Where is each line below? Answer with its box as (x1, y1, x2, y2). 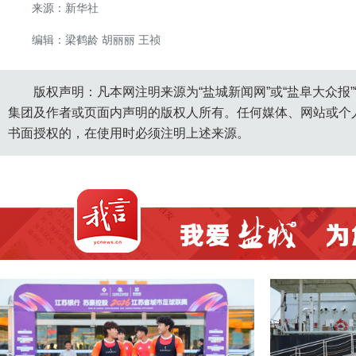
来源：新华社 (32, 2, 99, 14)
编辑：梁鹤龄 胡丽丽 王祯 (32, 33, 161, 46)
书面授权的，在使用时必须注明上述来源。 (8, 126, 250, 140)
